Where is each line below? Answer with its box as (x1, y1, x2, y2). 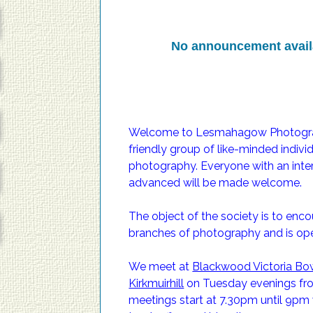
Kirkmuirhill (129, 276, 184, 290)
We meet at (129, 259, 193, 273)
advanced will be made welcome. (129, 175, 303, 189)
